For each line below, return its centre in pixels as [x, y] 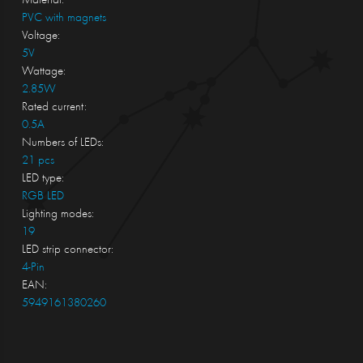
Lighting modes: [58, 215]
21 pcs [38, 161]
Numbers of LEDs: [62, 143]
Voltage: [41, 36]
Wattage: [43, 72]
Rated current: [54, 108]
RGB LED [43, 197]
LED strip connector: [67, 250]
